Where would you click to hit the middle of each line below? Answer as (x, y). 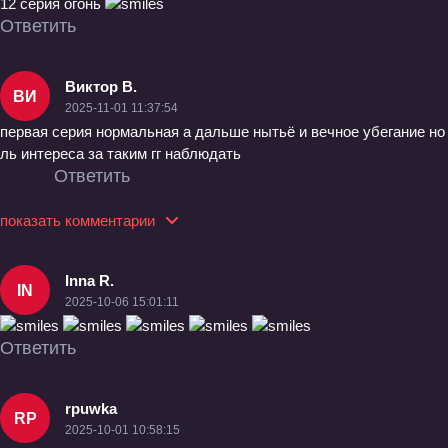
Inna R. (89, 280)
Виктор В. (101, 86)
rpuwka (91, 408)
